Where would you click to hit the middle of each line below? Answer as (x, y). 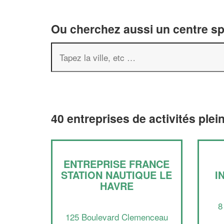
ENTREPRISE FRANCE (117, 164)
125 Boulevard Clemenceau (116, 216)
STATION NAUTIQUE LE (117, 175)
